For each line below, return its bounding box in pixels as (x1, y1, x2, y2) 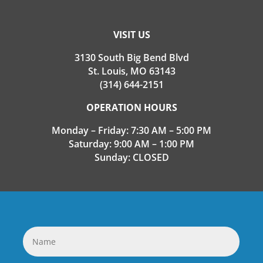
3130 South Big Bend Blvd (74, 50, 189, 64)
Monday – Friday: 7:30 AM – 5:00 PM (52, 123, 211, 137)
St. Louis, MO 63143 (87, 64, 176, 77)
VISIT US (113, 28, 150, 41)
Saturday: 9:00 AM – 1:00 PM (69, 137, 194, 150)
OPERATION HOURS (86, 100, 177, 114)
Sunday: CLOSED (94, 150, 169, 164)
